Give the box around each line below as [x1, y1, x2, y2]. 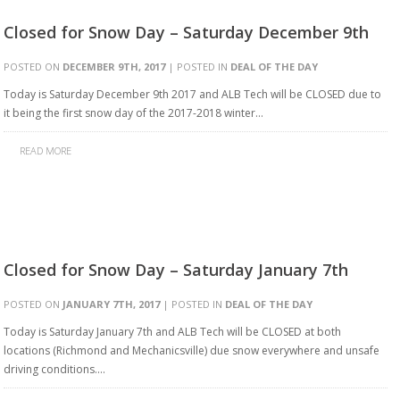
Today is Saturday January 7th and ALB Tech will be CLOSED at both [4, 324, 341, 339]
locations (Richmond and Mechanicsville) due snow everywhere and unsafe [4, 343, 379, 358]
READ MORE [20, 144, 71, 157]
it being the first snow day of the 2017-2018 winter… [4, 105, 263, 121]
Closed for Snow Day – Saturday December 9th [4, 21, 369, 43]
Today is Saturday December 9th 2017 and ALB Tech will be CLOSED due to [4, 87, 381, 102]
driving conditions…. [4, 362, 105, 377]
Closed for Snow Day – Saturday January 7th [4, 259, 348, 280]
